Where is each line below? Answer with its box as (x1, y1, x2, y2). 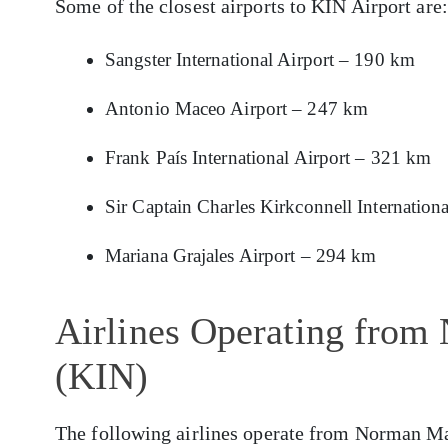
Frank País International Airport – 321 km (105, 147, 432, 169)
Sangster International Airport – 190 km (105, 49, 415, 71)
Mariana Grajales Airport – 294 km (105, 245, 377, 267)
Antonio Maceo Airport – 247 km (105, 98, 368, 120)
